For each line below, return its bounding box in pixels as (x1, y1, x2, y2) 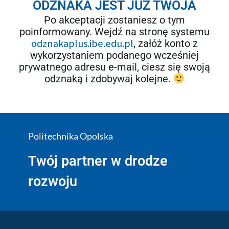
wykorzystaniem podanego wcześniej (30, 49, 199, 62)
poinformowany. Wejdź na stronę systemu (19, 26, 210, 38)
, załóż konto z (133, 37, 198, 50)
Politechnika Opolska (28, 130, 113, 142)
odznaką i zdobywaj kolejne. (44, 73, 173, 85)
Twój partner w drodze (28, 153, 168, 170)
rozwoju (28, 173, 77, 190)
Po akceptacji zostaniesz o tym (44, 14, 185, 27)
